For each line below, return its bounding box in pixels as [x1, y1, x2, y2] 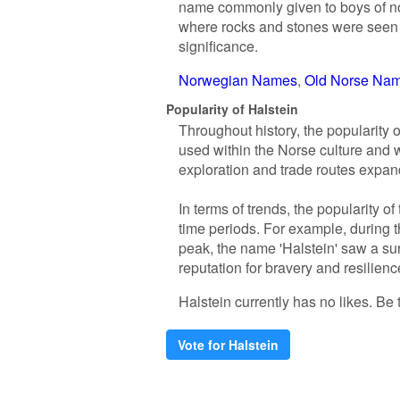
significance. [179, 36, 258, 56]
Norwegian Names [179, 70, 297, 90]
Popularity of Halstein [166, 99, 298, 118]
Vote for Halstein [178, 336, 279, 354]
